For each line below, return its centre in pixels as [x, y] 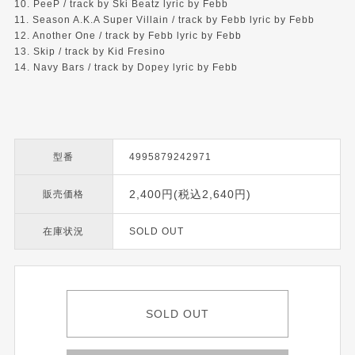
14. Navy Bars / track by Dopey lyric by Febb [126, 68]
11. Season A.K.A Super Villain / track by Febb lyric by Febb [164, 20]
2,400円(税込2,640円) [190, 195]
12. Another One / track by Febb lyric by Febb [128, 36]
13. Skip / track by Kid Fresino [90, 52]
